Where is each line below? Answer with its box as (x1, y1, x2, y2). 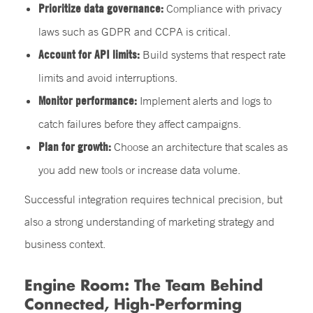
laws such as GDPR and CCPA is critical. (38, 24, 231, 38)
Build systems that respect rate (140, 48, 286, 61)
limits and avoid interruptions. (38, 71, 177, 85)
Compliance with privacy (163, 1, 282, 15)
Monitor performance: (38, 93, 137, 108)
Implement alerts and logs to (137, 94, 272, 108)
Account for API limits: (38, 47, 140, 61)
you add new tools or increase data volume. (38, 163, 240, 177)
